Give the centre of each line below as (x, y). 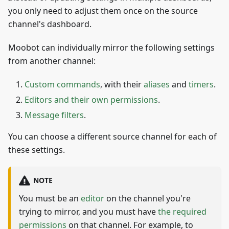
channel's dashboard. (50, 24)
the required (182, 211)
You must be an (50, 198)
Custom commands (62, 84)
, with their (122, 84)
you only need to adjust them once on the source (103, 10)
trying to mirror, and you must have (88, 211)
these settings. (37, 150)
